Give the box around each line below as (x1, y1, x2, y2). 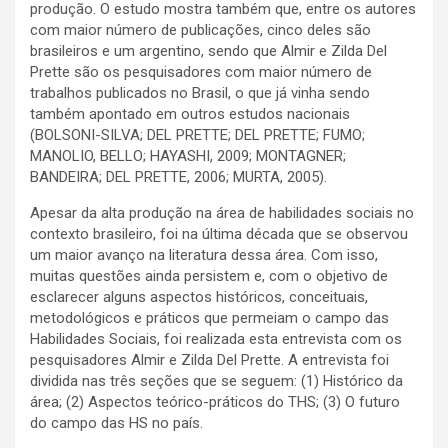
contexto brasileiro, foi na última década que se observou (30, 225, 408, 244)
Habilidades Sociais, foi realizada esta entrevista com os (30, 330, 402, 349)
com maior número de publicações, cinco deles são (30, 21, 371, 40)
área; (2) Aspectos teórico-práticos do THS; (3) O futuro (30, 393, 400, 412)
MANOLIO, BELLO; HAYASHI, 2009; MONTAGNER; (30, 147, 346, 166)
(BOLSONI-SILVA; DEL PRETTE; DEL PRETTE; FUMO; (30, 126, 365, 145)
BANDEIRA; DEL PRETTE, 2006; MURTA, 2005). (30, 168, 327, 187)
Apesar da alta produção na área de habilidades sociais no (30, 204, 414, 223)
